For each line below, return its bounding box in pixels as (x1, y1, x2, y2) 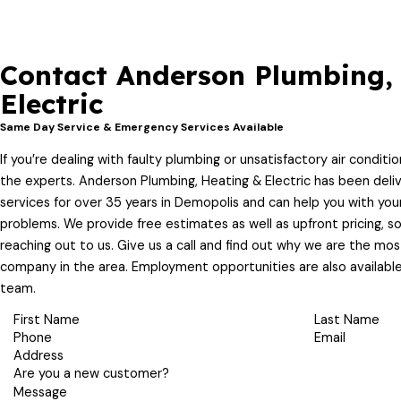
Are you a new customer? (13, 365, 169, 383)
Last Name (313, 311, 380, 329)
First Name (13, 311, 80, 329)
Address (13, 347, 64, 365)
